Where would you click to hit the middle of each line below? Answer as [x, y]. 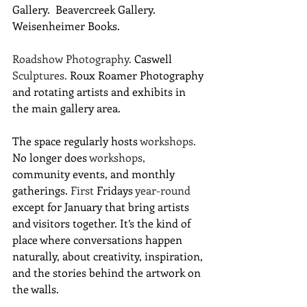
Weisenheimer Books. [67, 25]
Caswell [155, 58]
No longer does [51, 157]
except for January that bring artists [102, 206]
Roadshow [38, 58]
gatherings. [41, 190]
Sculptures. [41, 75]
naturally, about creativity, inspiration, [109, 256]
